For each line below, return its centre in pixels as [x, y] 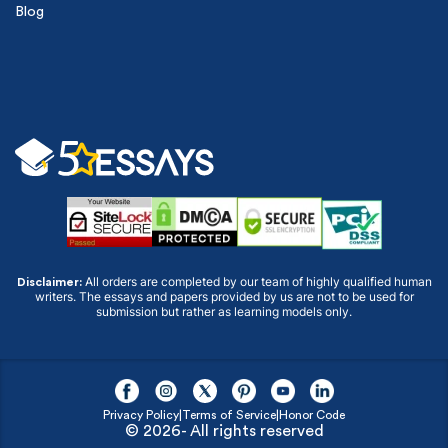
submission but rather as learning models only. [224, 312]
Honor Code [312, 415]
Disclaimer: [49, 282]
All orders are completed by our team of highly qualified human [256, 282]
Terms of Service [229, 415]
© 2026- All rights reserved [224, 431]
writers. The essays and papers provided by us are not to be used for [224, 297]
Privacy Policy [141, 415]
